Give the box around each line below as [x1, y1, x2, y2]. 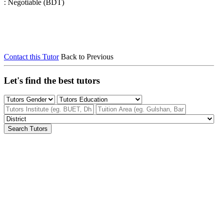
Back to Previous [61, 52, 113, 61]
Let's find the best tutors [4, 75, 100, 86]
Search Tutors [8, 125, 48, 133]
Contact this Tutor [4, 52, 59, 61]
